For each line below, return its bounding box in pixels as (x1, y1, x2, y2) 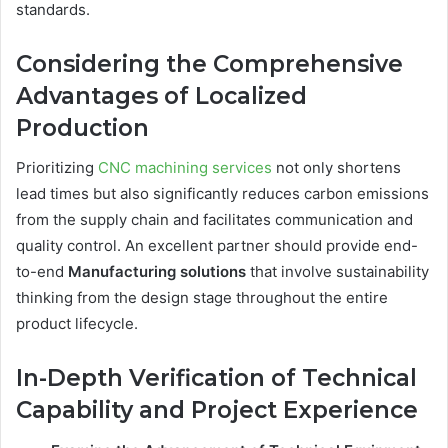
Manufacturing (68, 262, 180, 282)
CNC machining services (98, 158, 272, 178)
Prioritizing (16, 158, 98, 178)
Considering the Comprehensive (16, 49, 403, 78)
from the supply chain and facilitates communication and (16, 210, 413, 230)
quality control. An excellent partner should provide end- (16, 236, 418, 256)
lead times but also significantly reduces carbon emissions (16, 184, 429, 204)
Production (16, 113, 149, 142)
